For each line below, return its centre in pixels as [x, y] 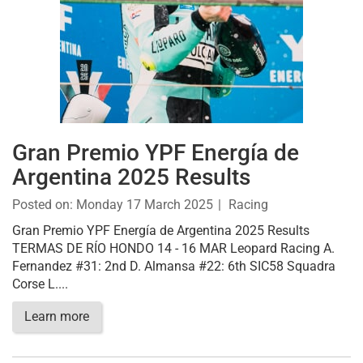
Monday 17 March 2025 [145, 205]
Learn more [57, 316]
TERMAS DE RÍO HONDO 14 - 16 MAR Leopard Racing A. [173, 248]
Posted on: [44, 205]
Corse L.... [40, 284]
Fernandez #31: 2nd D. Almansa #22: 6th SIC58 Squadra [174, 266]
